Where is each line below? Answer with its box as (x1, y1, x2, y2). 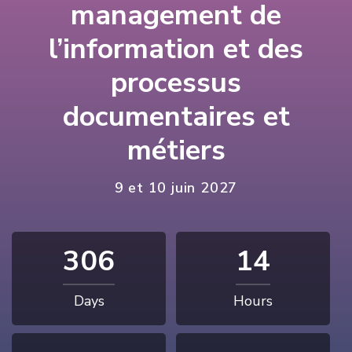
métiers (126, 131, 225, 170)
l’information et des (49, 30, 303, 69)
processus (111, 64, 241, 103)
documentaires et (62, 97, 290, 137)
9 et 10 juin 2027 (114, 178, 238, 198)
